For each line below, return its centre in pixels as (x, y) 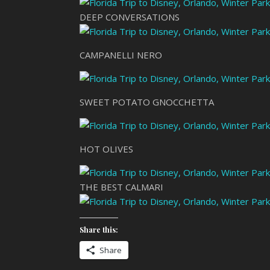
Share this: (99, 230)
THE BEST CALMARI (121, 187)
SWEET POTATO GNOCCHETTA (147, 102)
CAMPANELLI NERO (121, 55)
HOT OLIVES (106, 149)
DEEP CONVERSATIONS (130, 17)
